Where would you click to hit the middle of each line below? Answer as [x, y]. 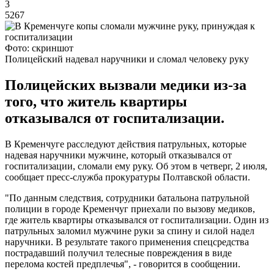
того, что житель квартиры [96, 101]
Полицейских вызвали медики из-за [126, 85]
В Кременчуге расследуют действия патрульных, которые [126, 144]
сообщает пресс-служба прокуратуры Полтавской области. [128, 177]
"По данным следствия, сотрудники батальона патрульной [127, 198]
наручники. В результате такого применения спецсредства [127, 242]
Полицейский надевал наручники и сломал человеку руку [127, 59]
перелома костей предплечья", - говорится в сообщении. [123, 264]
